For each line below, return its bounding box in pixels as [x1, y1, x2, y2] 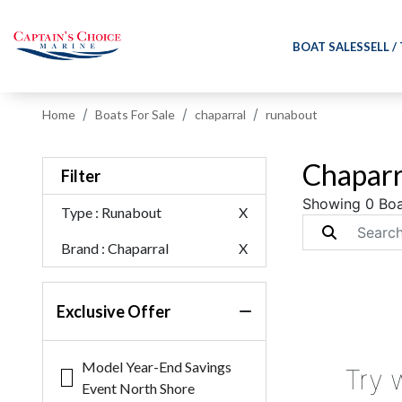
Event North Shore [82, 380, 196, 397]
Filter [61, 166, 101, 186]
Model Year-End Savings [82, 358, 232, 375]
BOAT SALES [293, 39, 363, 54]
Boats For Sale [95, 107, 176, 122]
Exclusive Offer [57, 301, 171, 321]
